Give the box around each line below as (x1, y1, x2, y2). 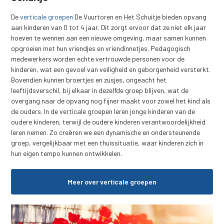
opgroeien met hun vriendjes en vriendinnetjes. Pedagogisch (11, 43, 191, 52)
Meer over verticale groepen (67, 177, 156, 186)
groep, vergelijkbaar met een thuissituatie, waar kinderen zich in (11, 138, 204, 147)
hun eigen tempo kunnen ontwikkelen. (11, 148, 122, 157)
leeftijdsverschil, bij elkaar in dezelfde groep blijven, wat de (11, 85, 189, 94)
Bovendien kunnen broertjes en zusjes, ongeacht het (11, 75, 167, 84)
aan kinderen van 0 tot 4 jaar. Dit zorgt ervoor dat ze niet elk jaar (11, 22, 206, 31)
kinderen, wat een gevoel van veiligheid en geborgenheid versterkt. (11, 64, 211, 73)
